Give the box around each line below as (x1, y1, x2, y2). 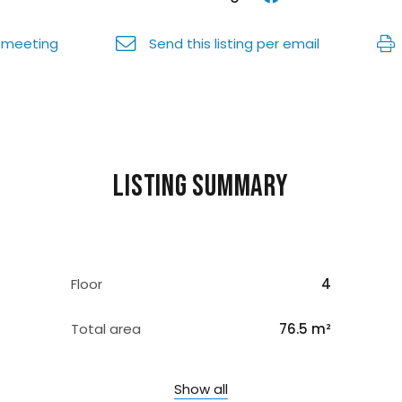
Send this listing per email (149, 34, 319, 53)
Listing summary (113, 169, 289, 205)
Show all (174, 380, 228, 398)
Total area (71, 319, 141, 338)
